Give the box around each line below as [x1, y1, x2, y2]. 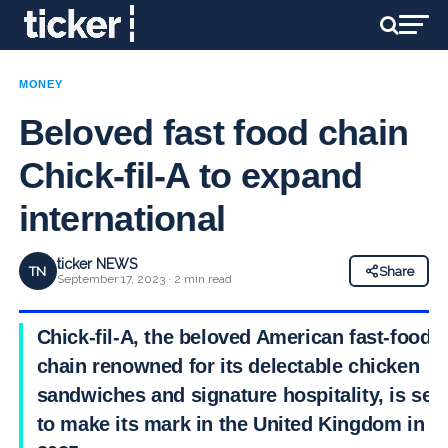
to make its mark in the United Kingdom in [36, 413, 425, 435]
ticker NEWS [56, 256, 137, 272]
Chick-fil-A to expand [18, 155, 363, 196]
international [18, 198, 226, 239]
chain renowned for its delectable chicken [36, 355, 420, 377]
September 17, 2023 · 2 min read [56, 272, 232, 286]
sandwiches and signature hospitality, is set [36, 384, 440, 406]
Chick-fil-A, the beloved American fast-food [36, 326, 432, 348]
